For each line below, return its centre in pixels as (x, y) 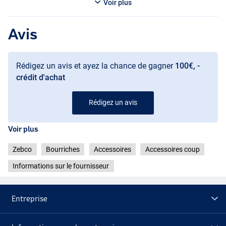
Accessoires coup (172, 149)
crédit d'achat (41, 77)
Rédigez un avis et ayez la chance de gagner (96, 66)
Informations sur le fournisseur (61, 166)
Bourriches (63, 149)
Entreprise (30, 199)
